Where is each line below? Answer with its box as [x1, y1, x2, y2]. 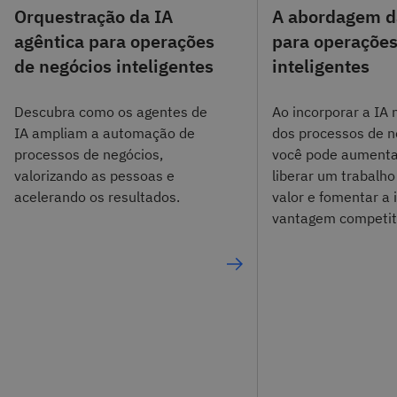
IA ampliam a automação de [14, 124, 195, 143]
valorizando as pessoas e [14, 167, 175, 185]
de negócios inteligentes [14, 53, 214, 78]
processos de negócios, [14, 145, 163, 164]
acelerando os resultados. [14, 188, 180, 206]
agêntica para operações [14, 28, 214, 53]
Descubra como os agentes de [14, 103, 207, 121]
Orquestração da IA [14, 4, 173, 28]
